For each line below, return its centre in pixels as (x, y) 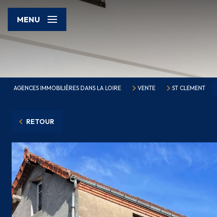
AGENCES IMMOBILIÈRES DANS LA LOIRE (67, 88)
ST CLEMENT (188, 88)
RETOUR (40, 122)
